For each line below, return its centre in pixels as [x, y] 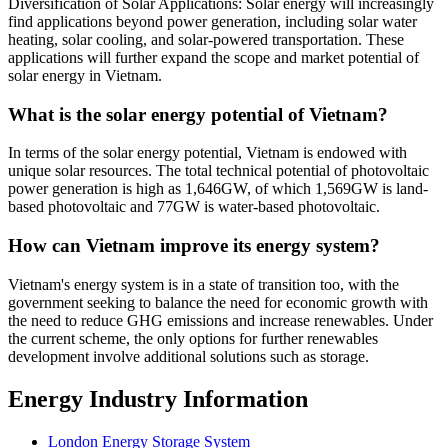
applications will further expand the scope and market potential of [213, 57]
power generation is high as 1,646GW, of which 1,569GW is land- [218, 189]
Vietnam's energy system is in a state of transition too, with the [203, 284]
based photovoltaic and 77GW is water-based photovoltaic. [194, 207]
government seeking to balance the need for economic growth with [218, 302]
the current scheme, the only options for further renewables [193, 338]
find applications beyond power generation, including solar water [212, 21]
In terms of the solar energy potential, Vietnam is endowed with [207, 153]
